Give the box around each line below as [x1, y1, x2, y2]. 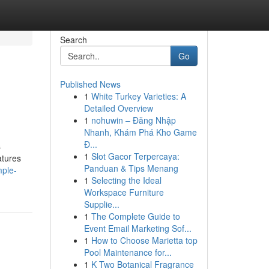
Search [59, 34, 87, 46]
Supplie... [83, 198, 119, 210]
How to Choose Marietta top [91, 234, 198, 246]
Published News [59, 78, 121, 90]
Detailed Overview [83, 102, 153, 114]
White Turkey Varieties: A [91, 90, 186, 102]
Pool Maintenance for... [83, 246, 172, 258]
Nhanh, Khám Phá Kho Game [83, 126, 197, 138]
